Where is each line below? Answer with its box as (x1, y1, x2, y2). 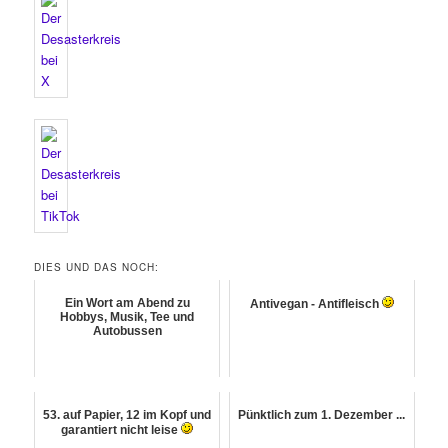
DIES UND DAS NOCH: (34, 260, 160, 275)
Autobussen (92, 324, 162, 339)
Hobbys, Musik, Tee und (60, 310, 195, 325)
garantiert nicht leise (61, 423, 182, 438)
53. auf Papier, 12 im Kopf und (43, 408, 212, 423)
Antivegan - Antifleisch (249, 297, 382, 312)
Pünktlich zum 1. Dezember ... (238, 408, 406, 423)
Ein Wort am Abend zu (64, 296, 190, 311)
